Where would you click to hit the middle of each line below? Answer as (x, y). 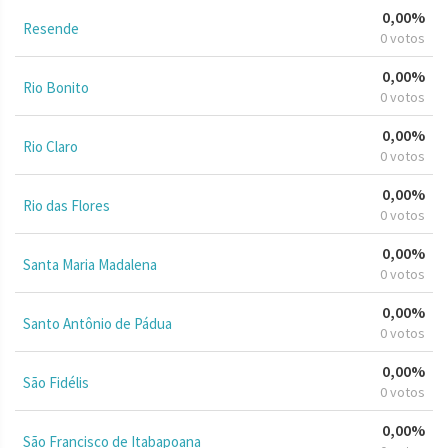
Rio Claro (50, 146)
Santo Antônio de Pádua (97, 323)
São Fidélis (56, 382)
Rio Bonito (56, 87)
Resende (51, 28)
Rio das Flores (66, 205)
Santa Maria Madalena (90, 264)
